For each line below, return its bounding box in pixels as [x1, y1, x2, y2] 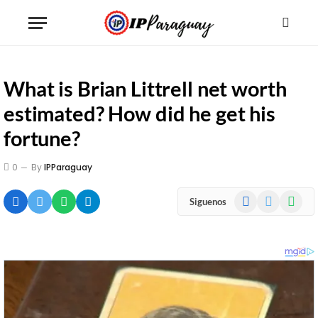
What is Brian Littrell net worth [4, 76, 287, 101]
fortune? [4, 126, 80, 150]
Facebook [234, 191, 276, 203]
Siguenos [190, 195, 226, 207]
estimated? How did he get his [4, 101, 275, 126]
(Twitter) [256, 206, 294, 218]
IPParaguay [44, 161, 92, 173]
